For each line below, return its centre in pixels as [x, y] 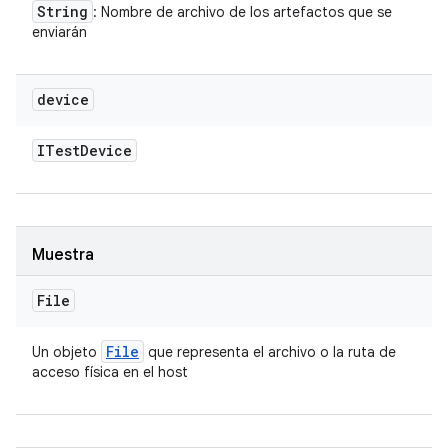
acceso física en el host [110, 372]
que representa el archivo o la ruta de [270, 352]
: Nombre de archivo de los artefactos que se [242, 12]
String [62, 11]
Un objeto [66, 352]
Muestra [63, 255]
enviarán [59, 32]
